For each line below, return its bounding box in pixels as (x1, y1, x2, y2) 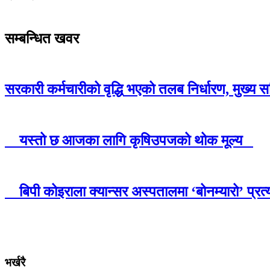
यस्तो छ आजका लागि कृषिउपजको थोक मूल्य (5, 133, 253, 149)
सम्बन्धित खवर (5, 30, 79, 46)
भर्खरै (5, 256, 25, 269)
